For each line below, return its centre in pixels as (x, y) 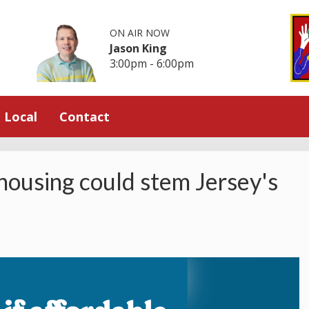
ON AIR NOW (140, 32)
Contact (84, 116)
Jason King (139, 48)
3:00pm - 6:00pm (152, 63)
